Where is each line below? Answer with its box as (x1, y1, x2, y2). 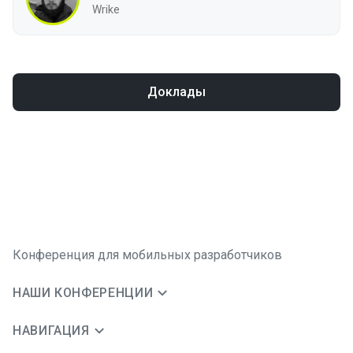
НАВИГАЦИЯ (13, 323, 90, 338)
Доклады (147, 84, 206, 99)
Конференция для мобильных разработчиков (13, 247, 282, 262)
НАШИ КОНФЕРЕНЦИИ (13, 285, 154, 300)
